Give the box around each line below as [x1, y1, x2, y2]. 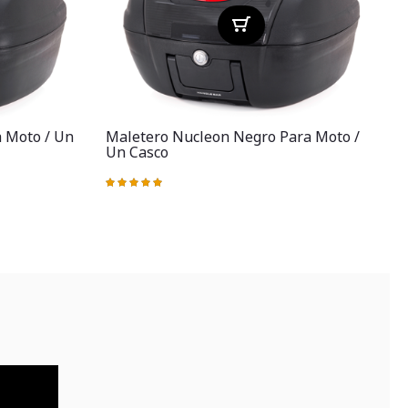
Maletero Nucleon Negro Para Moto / [106, 127, 360, 148]
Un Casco [106, 142, 168, 163]
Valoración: [105, 177, 169, 195]
